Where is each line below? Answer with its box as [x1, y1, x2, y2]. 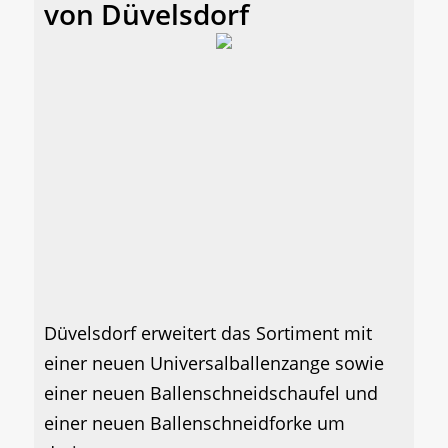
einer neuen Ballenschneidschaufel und [44, 381, 378, 406]
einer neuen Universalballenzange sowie [44, 351, 384, 376]
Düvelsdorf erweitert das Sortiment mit [44, 321, 372, 346]
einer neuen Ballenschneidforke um [44, 411, 345, 436]
